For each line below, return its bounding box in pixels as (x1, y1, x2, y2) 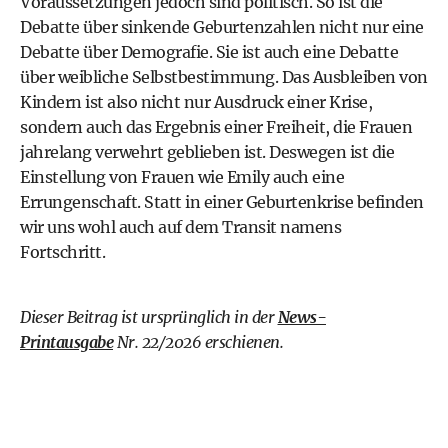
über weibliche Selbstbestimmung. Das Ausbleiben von (20, 67, 428, 87)
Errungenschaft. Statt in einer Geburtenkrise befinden (20, 192, 424, 212)
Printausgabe (20, 332, 113, 352)
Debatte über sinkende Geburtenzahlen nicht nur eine (20, 17, 424, 37)
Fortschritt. (20, 242, 105, 262)
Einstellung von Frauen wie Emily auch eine (20, 167, 344, 187)
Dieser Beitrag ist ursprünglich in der (20, 307, 278, 327)
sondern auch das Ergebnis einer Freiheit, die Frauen (20, 117, 412, 137)
